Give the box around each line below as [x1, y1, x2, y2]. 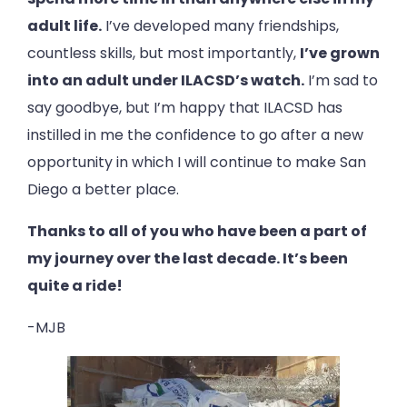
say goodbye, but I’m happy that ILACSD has [27, 96, 342, 118]
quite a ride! [27, 274, 123, 296]
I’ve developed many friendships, [102, 15, 339, 36]
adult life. [27, 15, 102, 36]
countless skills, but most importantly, [27, 42, 300, 64]
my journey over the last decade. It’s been [27, 247, 348, 269]
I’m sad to [304, 69, 378, 91]
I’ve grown [300, 42, 380, 64]
